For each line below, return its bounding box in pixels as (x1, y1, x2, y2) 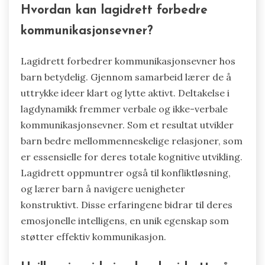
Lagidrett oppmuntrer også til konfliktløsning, (21, 167, 231, 179)
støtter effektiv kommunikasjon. (21, 231, 166, 243)
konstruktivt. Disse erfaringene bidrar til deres (21, 199, 232, 211)
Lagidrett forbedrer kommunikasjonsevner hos (21, 55, 235, 67)
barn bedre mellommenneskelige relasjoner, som (21, 135, 243, 147)
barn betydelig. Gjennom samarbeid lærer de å (21, 71, 231, 83)
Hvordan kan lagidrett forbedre (21, 4, 208, 17)
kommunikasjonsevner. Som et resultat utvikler (21, 119, 234, 131)
